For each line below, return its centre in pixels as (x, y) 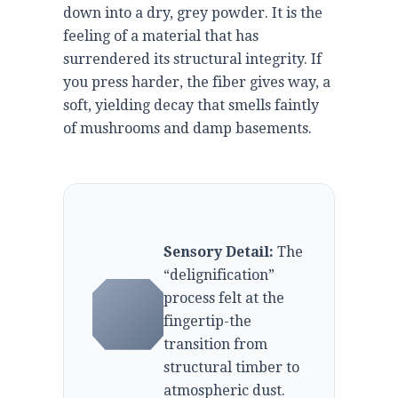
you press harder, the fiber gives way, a (197, 82)
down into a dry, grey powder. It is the (193, 12)
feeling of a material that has (161, 36)
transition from (215, 344)
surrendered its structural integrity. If (192, 59)
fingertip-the (207, 321)
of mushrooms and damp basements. (187, 128)
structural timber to (231, 367)
